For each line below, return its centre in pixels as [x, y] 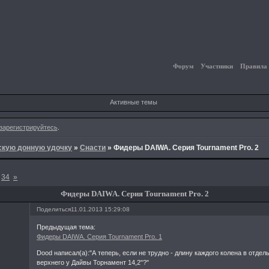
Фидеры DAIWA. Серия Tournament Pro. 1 [100, 236]
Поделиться [54, 210]
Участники [217, 66]
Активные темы [133, 102]
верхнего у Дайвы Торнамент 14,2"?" [93, 262]
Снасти [93, 147]
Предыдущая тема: [66, 227]
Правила [253, 66]
